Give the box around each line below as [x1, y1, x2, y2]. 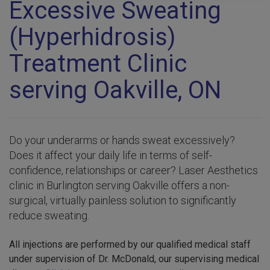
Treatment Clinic [9, 49, 187, 78]
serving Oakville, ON [9, 76, 221, 104]
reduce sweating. [9, 209, 89, 222]
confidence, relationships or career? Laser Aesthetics [9, 164, 258, 177]
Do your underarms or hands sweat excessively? [9, 134, 235, 146]
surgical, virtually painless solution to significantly [9, 194, 236, 207]
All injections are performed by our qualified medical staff [9, 239, 251, 250]
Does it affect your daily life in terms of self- [9, 149, 212, 162]
